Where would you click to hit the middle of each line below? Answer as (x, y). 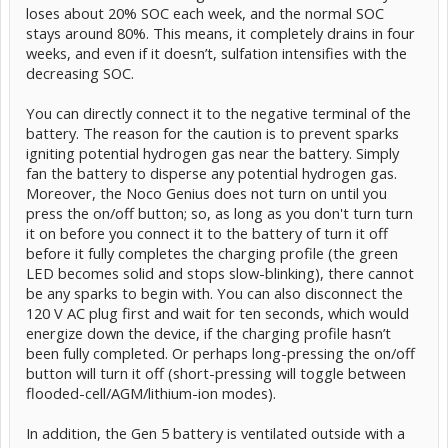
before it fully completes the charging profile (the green (212, 252)
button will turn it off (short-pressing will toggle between (216, 372)
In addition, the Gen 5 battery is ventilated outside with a (215, 432)
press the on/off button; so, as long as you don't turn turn (219, 212)
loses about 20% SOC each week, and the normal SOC (205, 12)
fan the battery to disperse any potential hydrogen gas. (211, 172)
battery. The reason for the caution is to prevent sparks (212, 132)
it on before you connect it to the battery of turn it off (207, 232)
